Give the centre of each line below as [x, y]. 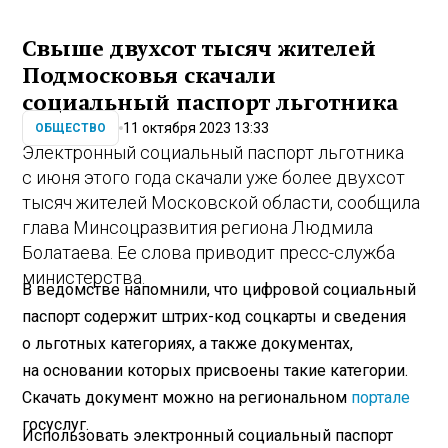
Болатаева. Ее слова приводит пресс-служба [209, 253]
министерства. [84, 278]
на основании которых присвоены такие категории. [215, 370]
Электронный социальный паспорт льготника [213, 153]
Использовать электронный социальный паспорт [208, 435]
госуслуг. [56, 424]
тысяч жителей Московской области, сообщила [221, 203]
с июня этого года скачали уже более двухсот [214, 178]
